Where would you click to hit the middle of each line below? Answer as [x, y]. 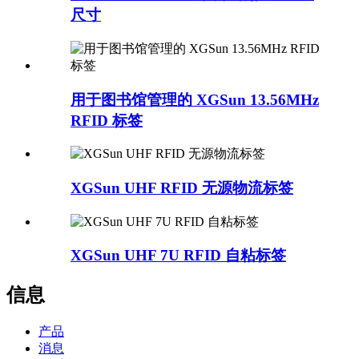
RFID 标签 [107, 120]
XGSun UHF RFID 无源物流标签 [182, 188]
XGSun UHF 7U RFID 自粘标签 [178, 256]
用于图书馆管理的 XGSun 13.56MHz [195, 99]
